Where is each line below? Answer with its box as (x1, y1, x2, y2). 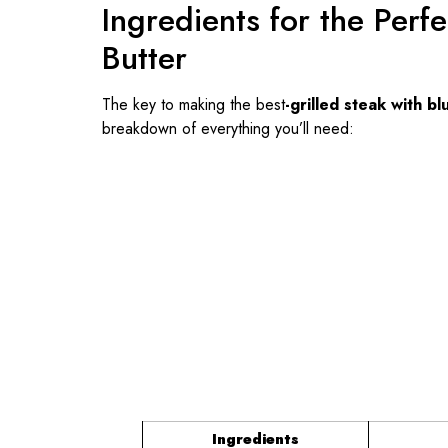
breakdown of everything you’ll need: (102, 116, 354, 140)
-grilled (285, 92, 339, 116)
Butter (102, 34, 187, 81)
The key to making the (102, 92, 256, 116)
